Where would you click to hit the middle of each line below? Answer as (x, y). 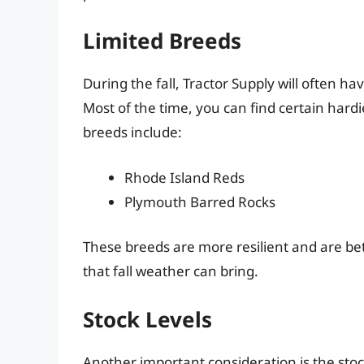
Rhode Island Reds (184, 177)
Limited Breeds (162, 41)
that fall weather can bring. (171, 271)
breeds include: (132, 132)
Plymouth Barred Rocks (200, 201)
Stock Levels (147, 319)
